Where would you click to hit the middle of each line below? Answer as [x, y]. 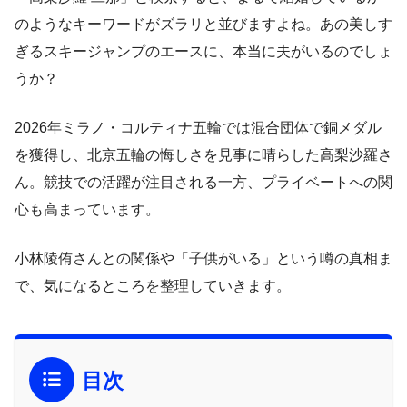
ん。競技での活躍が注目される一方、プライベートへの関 [203, 182]
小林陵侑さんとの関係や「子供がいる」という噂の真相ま [203, 258]
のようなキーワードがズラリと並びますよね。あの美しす [203, 24]
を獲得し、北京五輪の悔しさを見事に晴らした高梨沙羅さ [203, 154]
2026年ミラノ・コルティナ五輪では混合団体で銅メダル [198, 127]
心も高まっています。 [87, 209]
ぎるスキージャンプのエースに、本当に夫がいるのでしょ [203, 51]
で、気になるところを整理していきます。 [153, 285]
